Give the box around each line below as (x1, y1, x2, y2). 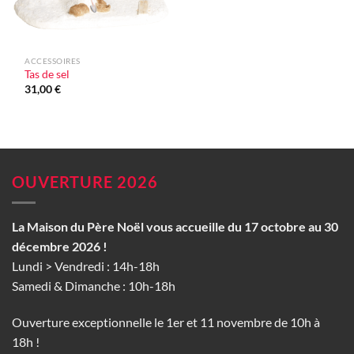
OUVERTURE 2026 (12, 172, 158, 192)
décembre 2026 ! (12, 238, 107, 254)
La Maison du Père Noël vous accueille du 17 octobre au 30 (12, 218, 338, 234)
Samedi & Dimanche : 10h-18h (12, 277, 175, 293)
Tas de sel (24, 68, 70, 81)
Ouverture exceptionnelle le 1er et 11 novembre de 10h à (12, 314, 320, 330)
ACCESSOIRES (24, 56, 81, 66)
